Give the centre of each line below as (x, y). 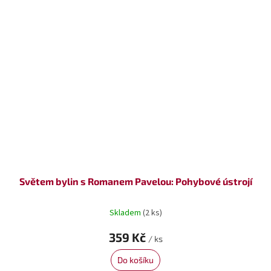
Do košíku (135, 260)
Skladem (126, 213)
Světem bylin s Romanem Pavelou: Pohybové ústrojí (135, 181)
